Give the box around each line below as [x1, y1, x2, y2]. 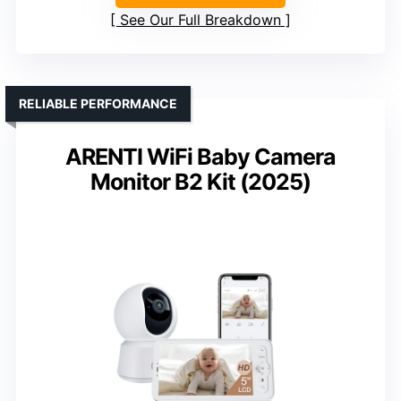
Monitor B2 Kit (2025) [90, 167, 311, 195]
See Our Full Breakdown [120, 10, 281, 29]
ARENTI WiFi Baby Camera [65, 142, 336, 170]
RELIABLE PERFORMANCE [19, 95, 177, 111]
